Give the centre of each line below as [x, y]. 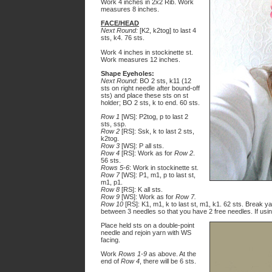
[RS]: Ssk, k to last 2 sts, [157, 131]
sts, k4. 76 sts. [123, 38]
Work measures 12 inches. [141, 59]
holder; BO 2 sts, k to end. [140, 103]
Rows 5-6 [115, 168]
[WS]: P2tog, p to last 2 [155, 117]
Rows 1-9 [133, 254]
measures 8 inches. [130, 9]
